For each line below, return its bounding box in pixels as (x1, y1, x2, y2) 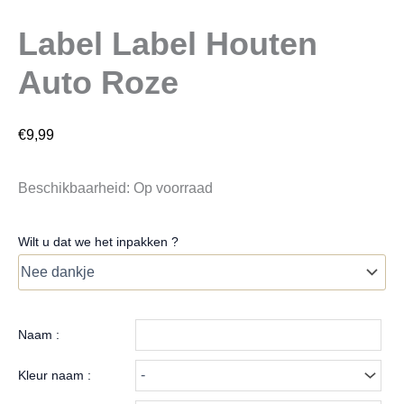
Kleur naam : (18, 367, 91, 382)
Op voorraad (133, 179, 213, 197)
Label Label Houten (18, 24, 317, 62)
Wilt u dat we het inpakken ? (18, 234, 179, 249)
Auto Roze (18, 63, 179, 101)
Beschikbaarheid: (18, 179, 130, 197)
